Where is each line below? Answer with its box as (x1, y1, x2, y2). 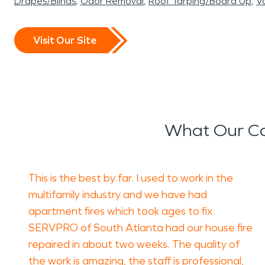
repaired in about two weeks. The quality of (28, 238, 240, 251)
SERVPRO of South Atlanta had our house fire (28, 221, 253, 234)
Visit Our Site (33, 33, 96, 47)
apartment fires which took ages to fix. (28, 205, 215, 218)
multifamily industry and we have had (28, 188, 207, 201)
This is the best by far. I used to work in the (28, 172, 233, 185)
